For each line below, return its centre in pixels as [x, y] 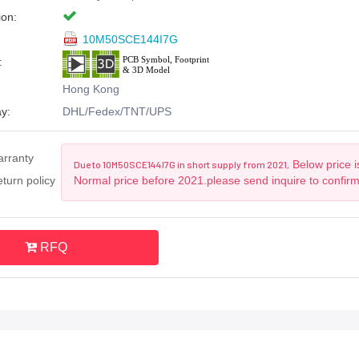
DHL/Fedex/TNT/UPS [117, 111]
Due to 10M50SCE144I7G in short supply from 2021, [182, 164]
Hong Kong [91, 89]
